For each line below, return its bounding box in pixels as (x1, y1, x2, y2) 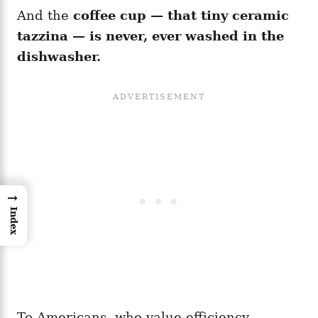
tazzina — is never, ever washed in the (17, 28, 284, 43)
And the (17, 8, 73, 23)
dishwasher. (17, 49, 101, 64)
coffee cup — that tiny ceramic (73, 8, 289, 23)
